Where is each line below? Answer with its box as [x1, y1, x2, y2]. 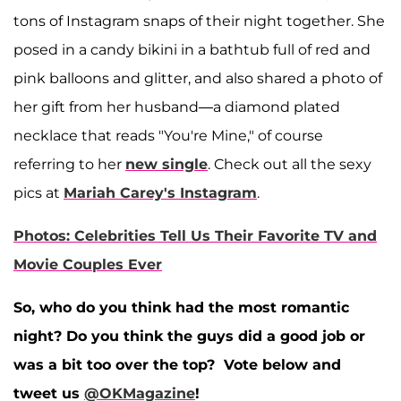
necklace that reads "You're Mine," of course [13, 126, 323, 144]
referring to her [13, 155, 125, 173]
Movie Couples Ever [13, 255, 162, 273]
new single [125, 155, 208, 173]
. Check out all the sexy [208, 155, 371, 173]
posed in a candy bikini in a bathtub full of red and [13, 40, 371, 58]
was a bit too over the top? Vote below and [13, 355, 341, 373]
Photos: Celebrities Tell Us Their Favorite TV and [13, 226, 377, 244]
